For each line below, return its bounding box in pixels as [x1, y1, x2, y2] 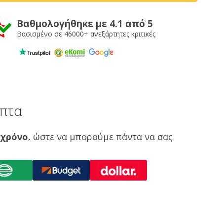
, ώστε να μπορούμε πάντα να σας [28, 131, 173, 143]
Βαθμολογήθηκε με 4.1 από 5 [16, 17, 153, 30]
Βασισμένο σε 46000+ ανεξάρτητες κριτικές [16, 29, 155, 38]
